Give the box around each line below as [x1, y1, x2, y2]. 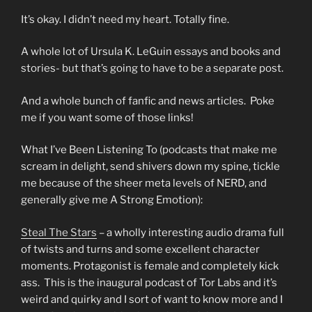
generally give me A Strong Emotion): [21, 194, 203, 207]
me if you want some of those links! [21, 111, 194, 124]
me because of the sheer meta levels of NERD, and [21, 177, 267, 190]
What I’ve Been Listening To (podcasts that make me [21, 143, 277, 157]
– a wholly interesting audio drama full [97, 226, 284, 239]
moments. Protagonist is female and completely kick [21, 259, 279, 272]
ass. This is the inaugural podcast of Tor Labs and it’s [21, 276, 277, 289]
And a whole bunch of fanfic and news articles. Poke [21, 94, 274, 107]
